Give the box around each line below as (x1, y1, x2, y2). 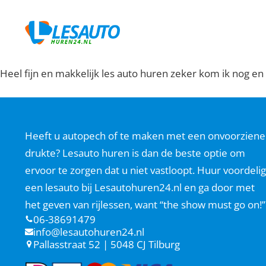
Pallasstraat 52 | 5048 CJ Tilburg (33, 236, 180, 251)
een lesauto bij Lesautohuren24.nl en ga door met (25, 179, 255, 194)
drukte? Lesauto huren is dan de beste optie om (25, 145, 245, 160)
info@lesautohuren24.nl (33, 224, 144, 239)
